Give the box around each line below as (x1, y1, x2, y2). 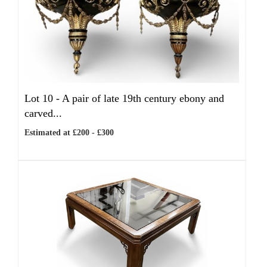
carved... (24, 107, 62, 119)
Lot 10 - (24, 92, 62, 104)
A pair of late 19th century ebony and (62, 92, 224, 104)
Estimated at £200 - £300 (24, 128, 114, 137)
